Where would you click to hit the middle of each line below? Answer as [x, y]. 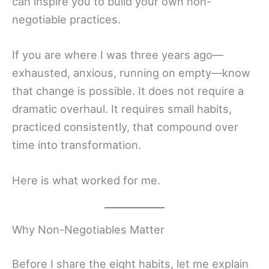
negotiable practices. [66, 20]
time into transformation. [77, 145]
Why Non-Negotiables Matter [88, 229]
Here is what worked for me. [86, 180]
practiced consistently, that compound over [125, 127]
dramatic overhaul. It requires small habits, [122, 109]
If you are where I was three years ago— [118, 55]
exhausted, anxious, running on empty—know [131, 73]
